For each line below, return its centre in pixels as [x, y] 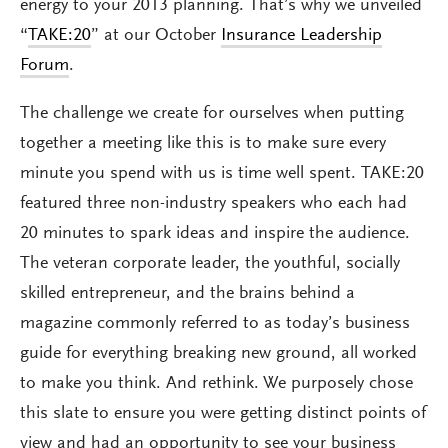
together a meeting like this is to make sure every [203, 144]
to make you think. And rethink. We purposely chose [216, 384]
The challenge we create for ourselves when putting [212, 114]
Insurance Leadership [301, 36]
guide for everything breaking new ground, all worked [218, 354]
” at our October [156, 36]
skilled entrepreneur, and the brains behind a [187, 294]
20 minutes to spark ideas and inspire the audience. [215, 234]
